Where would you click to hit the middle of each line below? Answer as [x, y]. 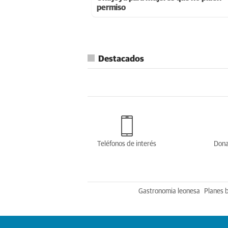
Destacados [121, 59]
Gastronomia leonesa [169, 191]
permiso [111, 7]
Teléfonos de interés [127, 144]
